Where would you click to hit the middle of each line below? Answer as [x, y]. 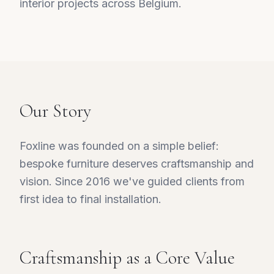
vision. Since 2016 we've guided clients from [132, 181]
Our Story [55, 111]
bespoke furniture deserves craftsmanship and [137, 164]
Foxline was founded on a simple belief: [119, 146]
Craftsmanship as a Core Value [127, 258]
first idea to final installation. [91, 199]
